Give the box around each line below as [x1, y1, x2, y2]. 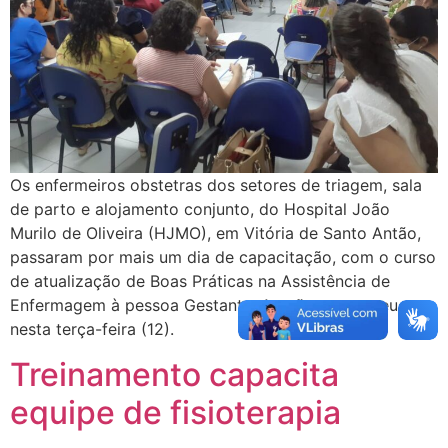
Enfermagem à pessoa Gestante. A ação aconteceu [10, 295, 398, 316]
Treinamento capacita [10, 354, 339, 394]
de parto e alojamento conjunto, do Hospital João [10, 199, 390, 220]
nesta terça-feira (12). [10, 319, 174, 340]
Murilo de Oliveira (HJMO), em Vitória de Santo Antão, [10, 223, 421, 244]
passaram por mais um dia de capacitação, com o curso [10, 247, 436, 268]
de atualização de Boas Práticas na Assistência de [10, 271, 390, 292]
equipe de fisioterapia [10, 392, 341, 432]
